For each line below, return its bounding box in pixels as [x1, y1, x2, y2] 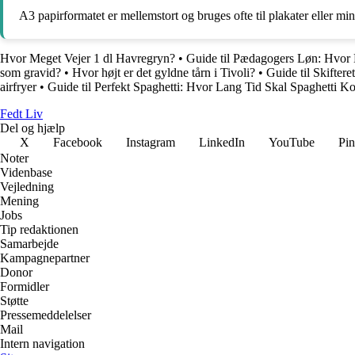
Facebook [53, 136, 102, 150]
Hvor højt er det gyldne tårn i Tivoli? [72, 66, 255, 80]
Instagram [126, 136, 175, 150]
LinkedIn [199, 136, 245, 150]
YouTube [269, 136, 315, 150]
